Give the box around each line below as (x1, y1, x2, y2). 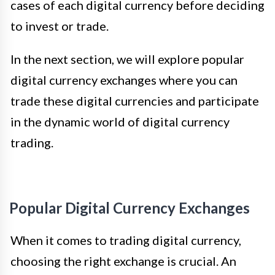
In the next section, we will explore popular (10, 52, 244, 67)
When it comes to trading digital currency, (10, 233, 241, 248)
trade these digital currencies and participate (10, 93, 259, 109)
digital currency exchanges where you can (10, 72, 238, 88)
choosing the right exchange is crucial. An (10, 254, 236, 269)
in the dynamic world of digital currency (10, 114, 230, 130)
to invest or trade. (10, 18, 109, 34)
